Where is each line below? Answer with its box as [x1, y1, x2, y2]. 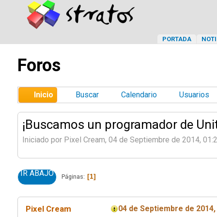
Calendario [121, 90, 157, 99]
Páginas [62, 173, 83, 180]
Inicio [34, 90, 53, 99]
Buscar [76, 90, 99, 99]
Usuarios [179, 90, 209, 99]
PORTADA [162, 35, 191, 43]
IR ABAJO [20, 168, 54, 178]
